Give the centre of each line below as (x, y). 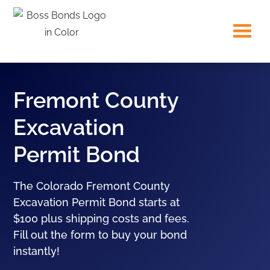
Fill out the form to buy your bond (100, 235)
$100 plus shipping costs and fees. (102, 218)
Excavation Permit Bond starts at (97, 202)
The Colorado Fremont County (92, 186)
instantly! (37, 251)
